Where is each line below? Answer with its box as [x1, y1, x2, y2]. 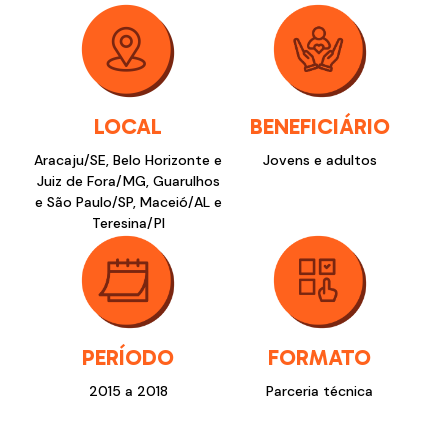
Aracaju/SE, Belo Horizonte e [34, 150, 223, 169]
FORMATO [268, 343, 372, 371]
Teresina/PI [91, 213, 165, 232]
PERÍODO [82, 343, 175, 371]
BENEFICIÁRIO [249, 112, 390, 140]
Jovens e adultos [262, 150, 377, 169]
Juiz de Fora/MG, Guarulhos [36, 171, 220, 190]
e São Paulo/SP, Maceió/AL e [34, 192, 222, 211]
